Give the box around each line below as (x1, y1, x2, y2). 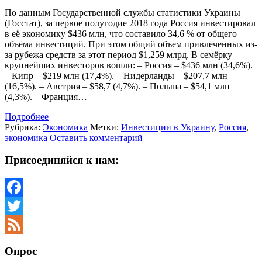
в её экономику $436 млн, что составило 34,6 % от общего (5, 28, 237, 39)
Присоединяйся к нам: (5, 154, 119, 167)
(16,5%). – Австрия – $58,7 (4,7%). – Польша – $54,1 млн (5, 81, 230, 91)
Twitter (5, 219, 31, 229)
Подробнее (5, 111, 49, 122)
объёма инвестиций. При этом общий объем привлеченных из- (5, 39, 257, 49)
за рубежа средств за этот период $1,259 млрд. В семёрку (5, 49, 232, 60)
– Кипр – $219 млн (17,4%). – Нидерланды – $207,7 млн (5, 70, 227, 81)
